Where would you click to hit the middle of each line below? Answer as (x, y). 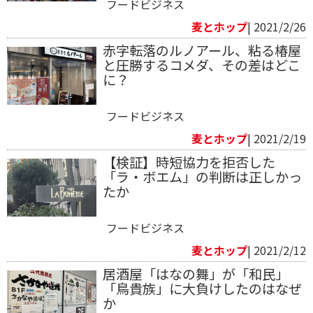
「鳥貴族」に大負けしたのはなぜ (202, 289)
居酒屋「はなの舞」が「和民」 (195, 274)
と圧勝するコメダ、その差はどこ (201, 65)
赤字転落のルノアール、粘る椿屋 (202, 51)
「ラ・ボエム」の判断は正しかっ (202, 177)
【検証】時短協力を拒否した (189, 162)
